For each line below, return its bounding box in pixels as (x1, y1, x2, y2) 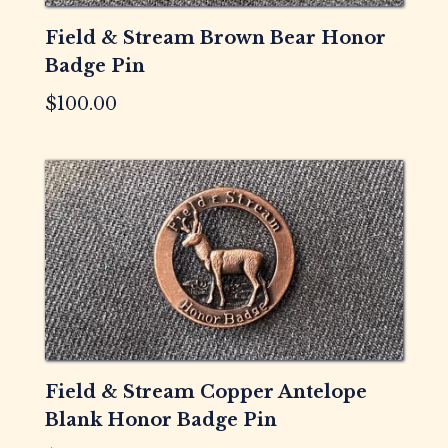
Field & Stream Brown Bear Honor (44, 27, 386, 50)
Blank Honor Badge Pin (44, 409, 277, 432)
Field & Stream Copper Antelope (44, 381, 367, 404)
